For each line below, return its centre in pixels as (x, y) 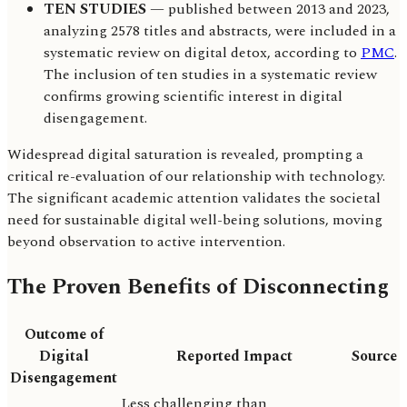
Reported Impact (234, 357)
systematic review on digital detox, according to (202, 52)
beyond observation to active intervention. (146, 241)
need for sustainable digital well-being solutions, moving (195, 219)
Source (374, 357)
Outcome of (64, 335)
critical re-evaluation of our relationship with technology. (196, 176)
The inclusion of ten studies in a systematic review (210, 74)
